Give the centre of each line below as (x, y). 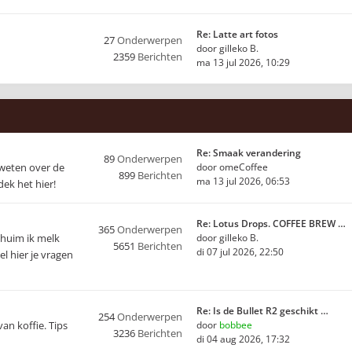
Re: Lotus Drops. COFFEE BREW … (271, 224)
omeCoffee (244, 167)
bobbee (236, 325)
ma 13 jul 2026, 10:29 (243, 62)
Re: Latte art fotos (237, 34)
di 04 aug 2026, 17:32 (243, 339)
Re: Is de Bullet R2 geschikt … (262, 311)
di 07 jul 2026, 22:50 (240, 252)
